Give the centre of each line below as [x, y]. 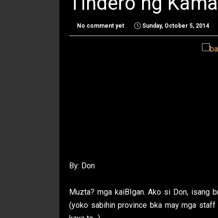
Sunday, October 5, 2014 [176, 26]
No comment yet [100, 26]
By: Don [82, 165]
